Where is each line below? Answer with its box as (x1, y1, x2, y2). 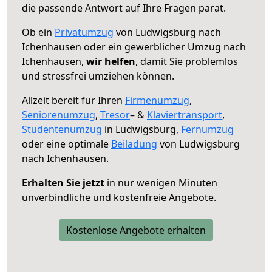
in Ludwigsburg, (102, 122, 181, 136)
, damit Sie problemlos (135, 54, 238, 68)
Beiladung (111, 137, 157, 151)
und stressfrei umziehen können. (22, 69, 174, 83)
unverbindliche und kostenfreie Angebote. (22, 190, 216, 204)
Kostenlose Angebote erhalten (66, 223, 206, 237)
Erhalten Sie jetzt (22, 175, 104, 189)
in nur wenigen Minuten (104, 175, 217, 189)
